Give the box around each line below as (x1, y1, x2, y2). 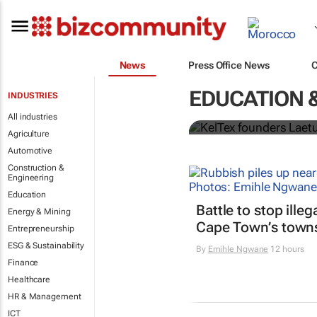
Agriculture (8, 129, 50, 139)
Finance (8, 258, 39, 267)
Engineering (8, 173, 54, 183)
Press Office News (188, 59, 270, 71)
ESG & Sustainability (8, 241, 84, 250)
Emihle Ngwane (207, 244, 269, 255)
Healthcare (8, 275, 50, 284)
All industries (8, 112, 57, 122)
